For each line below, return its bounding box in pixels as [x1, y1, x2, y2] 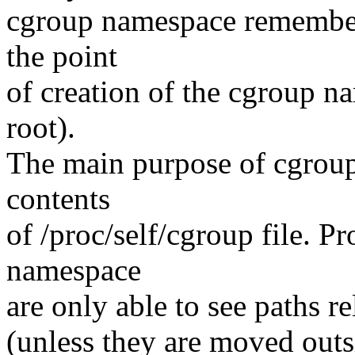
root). [6, 110, 75, 145]
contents [6, 181, 110, 216]
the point [6, 39, 117, 74]
